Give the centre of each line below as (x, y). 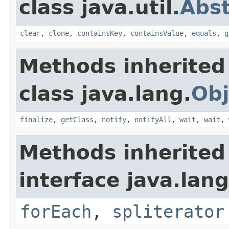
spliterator (168, 211)
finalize (36, 119)
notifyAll (153, 119)
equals (204, 33)
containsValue (157, 33)
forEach (56, 211)
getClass (77, 119)
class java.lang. (105, 94)
